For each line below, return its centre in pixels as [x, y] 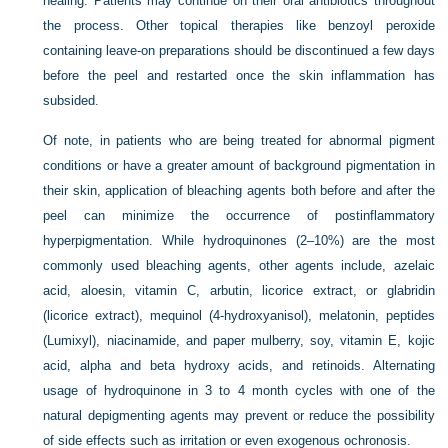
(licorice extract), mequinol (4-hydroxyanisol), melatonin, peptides [239, 316]
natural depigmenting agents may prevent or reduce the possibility [239, 416]
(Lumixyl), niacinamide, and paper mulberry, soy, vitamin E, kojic [239, 341]
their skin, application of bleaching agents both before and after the [239, 191]
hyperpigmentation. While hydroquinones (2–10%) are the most [239, 241]
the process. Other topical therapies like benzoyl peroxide [239, 26]
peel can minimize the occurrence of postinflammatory [239, 216]
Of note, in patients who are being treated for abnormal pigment [239, 141]
